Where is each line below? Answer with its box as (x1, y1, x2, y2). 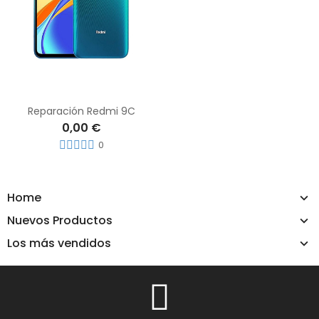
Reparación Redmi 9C (28, 104, 135, 119)
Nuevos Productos (7, 212, 113, 229)
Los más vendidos (7, 235, 111, 252)
